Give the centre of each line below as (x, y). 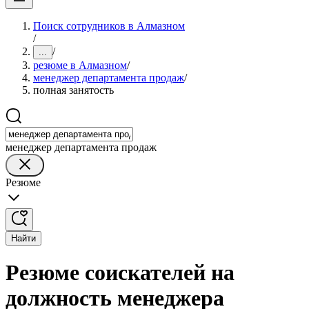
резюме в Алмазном (80, 65)
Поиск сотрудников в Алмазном (109, 26)
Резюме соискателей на (120, 273)
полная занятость (73, 90)
